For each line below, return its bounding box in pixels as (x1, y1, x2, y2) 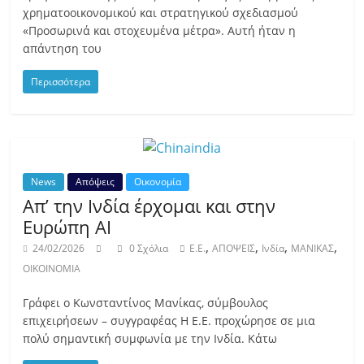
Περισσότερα (31, 75, 91, 89)
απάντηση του (23, 41, 102, 57)
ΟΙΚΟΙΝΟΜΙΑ (23, 262, 81, 276)
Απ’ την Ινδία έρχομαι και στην (23, 193, 276, 219)
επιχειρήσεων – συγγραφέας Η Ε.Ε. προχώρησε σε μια (23, 313, 316, 329)
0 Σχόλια (127, 241, 169, 256)
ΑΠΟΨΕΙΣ (212, 241, 256, 256)
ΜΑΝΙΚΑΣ (291, 241, 335, 256)
